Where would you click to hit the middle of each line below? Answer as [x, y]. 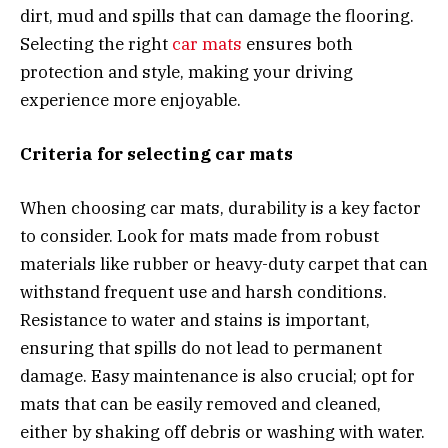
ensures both [297, 43]
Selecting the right [96, 43]
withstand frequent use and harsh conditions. [203, 292]
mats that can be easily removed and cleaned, [200, 404]
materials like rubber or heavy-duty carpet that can [224, 264]
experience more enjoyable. [130, 99]
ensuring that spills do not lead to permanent [201, 348]
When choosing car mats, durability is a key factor [220, 208]
